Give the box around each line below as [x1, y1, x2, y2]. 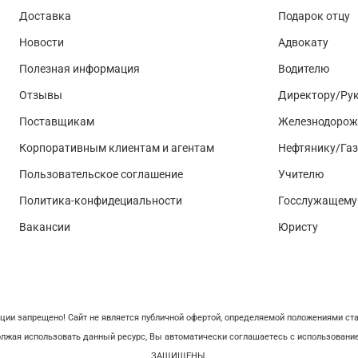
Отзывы [19, 89, 62, 103]
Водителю [278, 62, 329, 77]
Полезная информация [19, 62, 140, 77]
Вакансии [19, 221, 70, 235]
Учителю [278, 168, 324, 182]
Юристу [278, 221, 318, 235]
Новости [19, 36, 64, 50]
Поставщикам [19, 115, 94, 129]
